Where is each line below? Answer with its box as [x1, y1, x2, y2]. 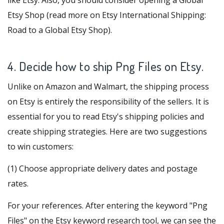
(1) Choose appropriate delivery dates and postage [7, 163, 197, 174]
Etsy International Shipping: [102, 9, 206, 21]
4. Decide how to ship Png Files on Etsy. [7, 58, 203, 74]
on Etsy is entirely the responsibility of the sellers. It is [7, 96, 209, 107]
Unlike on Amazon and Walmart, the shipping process [7, 81, 209, 92]
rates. [7, 178, 28, 189]
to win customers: [7, 141, 73, 152]
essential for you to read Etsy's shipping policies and [7, 111, 204, 122]
